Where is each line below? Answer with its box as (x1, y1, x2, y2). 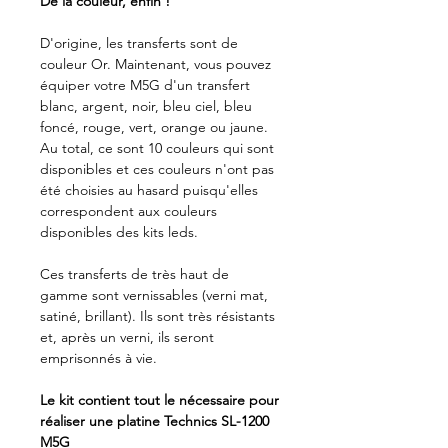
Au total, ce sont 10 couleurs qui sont (40, 138, 274, 157)
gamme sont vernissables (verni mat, (40, 285, 268, 304)
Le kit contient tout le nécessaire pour (40, 390, 279, 409)
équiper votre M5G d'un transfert (40, 75, 250, 94)
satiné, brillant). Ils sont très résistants (40, 306, 275, 325)
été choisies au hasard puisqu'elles (40, 180, 258, 199)
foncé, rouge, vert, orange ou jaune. (40, 117, 268, 136)
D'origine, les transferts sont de (40, 33, 238, 52)
